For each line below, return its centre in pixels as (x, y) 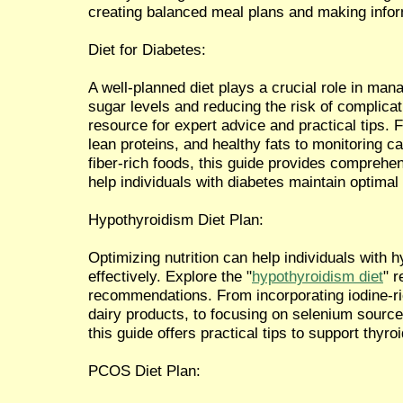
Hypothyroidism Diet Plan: (176, 219)
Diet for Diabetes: (147, 49)
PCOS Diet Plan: (144, 370)
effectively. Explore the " (170, 276)
